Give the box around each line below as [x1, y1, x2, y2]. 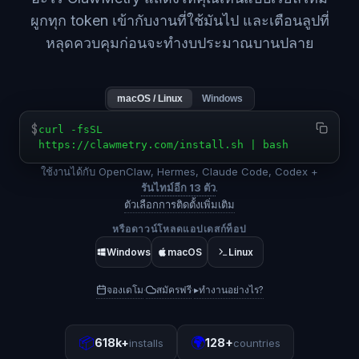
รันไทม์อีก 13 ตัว [141, 181, 216, 194]
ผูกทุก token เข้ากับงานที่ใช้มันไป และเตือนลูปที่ [30, 12, 329, 29]
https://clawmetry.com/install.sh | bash [38, 139, 288, 151]
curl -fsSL [38, 123, 103, 135]
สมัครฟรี [155, 284, 192, 296]
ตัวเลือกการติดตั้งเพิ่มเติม [124, 198, 235, 211]
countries [233, 337, 280, 349]
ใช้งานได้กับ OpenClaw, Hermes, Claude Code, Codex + [41, 165, 318, 178]
